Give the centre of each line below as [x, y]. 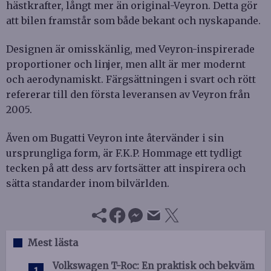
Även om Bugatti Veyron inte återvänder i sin [115, 138]
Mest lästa [53, 242]
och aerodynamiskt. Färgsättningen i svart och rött [131, 79]
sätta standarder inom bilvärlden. [88, 183]
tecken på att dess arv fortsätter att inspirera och [126, 168]
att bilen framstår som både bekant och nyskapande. [133, 20]
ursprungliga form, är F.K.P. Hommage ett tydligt [124, 153]
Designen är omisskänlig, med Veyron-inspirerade [130, 49]
